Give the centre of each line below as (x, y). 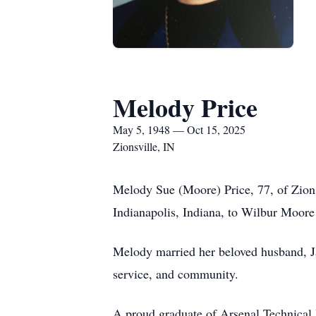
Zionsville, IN (144, 146)
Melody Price (185, 107)
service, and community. (176, 274)
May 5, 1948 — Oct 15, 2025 (179, 129)
